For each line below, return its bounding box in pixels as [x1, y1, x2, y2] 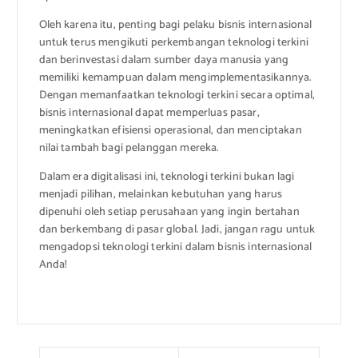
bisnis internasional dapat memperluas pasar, [38, 103, 260, 122]
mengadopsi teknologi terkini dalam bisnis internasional [38, 237, 312, 257]
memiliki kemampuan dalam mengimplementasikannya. [38, 68, 312, 87]
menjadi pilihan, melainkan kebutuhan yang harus [38, 185, 283, 204]
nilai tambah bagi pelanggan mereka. [38, 138, 220, 157]
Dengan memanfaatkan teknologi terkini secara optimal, [38, 86, 315, 105]
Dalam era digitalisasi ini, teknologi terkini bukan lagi [38, 167, 295, 186]
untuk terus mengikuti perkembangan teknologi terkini [38, 33, 308, 52]
